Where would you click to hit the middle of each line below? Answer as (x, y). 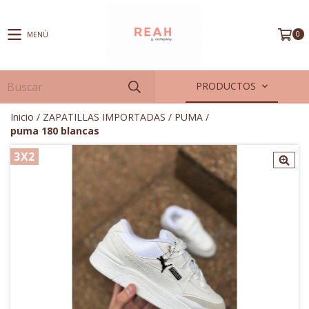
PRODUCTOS (227, 86)
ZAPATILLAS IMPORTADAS (104, 117)
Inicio (22, 117)
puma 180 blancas (55, 131)
